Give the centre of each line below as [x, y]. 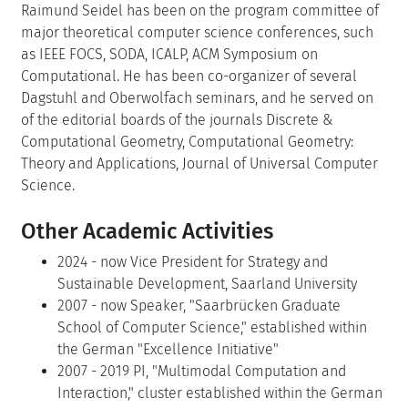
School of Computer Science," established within [212, 327]
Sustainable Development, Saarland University [207, 284]
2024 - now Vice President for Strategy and [193, 262]
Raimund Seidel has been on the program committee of [200, 10]
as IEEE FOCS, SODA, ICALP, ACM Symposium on [169, 54]
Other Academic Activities [147, 231]
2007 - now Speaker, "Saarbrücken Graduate [199, 306]
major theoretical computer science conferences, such [197, 32]
